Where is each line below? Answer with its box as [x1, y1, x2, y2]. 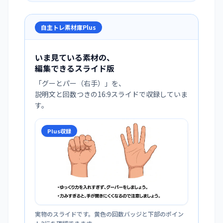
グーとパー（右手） [42, 78, 105, 88]
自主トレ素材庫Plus [41, 23, 96, 31]
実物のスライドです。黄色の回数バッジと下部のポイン [35, 210, 184, 219]
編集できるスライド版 [35, 62, 114, 74]
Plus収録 [47, 127, 71, 135]
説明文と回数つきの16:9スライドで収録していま [35, 89, 188, 99]
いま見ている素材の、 [35, 51, 114, 63]
